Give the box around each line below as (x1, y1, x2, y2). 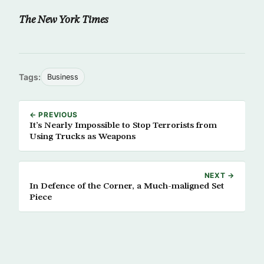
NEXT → (204, 170, 235, 180)
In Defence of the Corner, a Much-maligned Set (29, 181, 224, 191)
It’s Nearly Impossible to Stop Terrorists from (29, 120, 217, 130)
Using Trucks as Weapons (29, 131, 136, 141)
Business (47, 72, 78, 81)
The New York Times (19, 14, 108, 25)
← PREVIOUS (29, 110, 78, 119)
